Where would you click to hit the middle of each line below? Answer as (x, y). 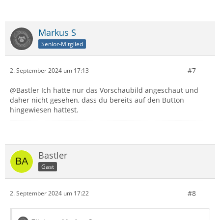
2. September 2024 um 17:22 (49, 193)
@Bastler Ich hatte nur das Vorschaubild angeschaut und (104, 90)
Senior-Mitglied (62, 44)
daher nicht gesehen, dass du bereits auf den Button (97, 100)
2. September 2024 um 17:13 (49, 71)
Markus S (57, 32)
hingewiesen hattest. (44, 110)
